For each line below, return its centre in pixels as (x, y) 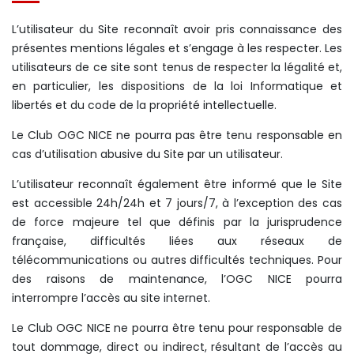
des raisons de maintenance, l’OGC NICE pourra (177, 279)
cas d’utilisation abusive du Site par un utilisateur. (147, 154)
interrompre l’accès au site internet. (111, 298)
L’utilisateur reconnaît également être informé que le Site (177, 184)
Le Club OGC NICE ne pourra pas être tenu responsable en (177, 135)
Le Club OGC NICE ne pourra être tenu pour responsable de (177, 328)
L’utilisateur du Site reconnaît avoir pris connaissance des (177, 29)
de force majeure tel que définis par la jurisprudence (177, 222)
